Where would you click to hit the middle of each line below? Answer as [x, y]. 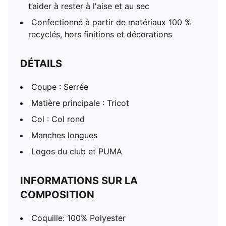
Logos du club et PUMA [77, 151]
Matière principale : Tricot [80, 103]
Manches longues [64, 135]
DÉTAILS [41, 64]
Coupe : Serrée [60, 87]
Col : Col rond [58, 119]
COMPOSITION [57, 195]
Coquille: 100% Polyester [78, 218]
